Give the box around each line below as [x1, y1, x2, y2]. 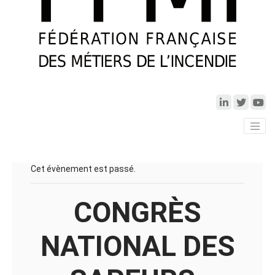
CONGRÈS [74, 196, 201, 230]
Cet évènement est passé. [31, 164, 136, 174]
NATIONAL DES [40, 230, 235, 263]
